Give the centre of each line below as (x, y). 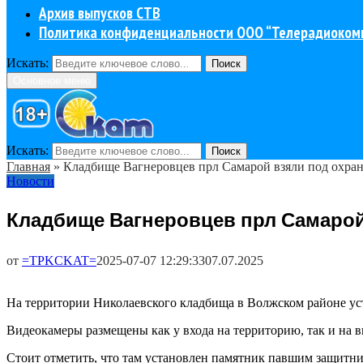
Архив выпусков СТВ (100, 13)
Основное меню (52, 81)
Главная (28, 167)
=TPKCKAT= (59, 261)
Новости (30, 181)
